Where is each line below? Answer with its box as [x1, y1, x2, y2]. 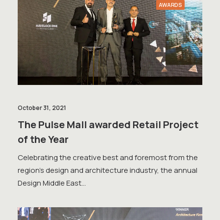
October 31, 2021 [18, 103, 66, 112]
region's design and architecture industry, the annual [18, 165, 197, 175]
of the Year [18, 132, 69, 146]
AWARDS [159, 1, 182, 8]
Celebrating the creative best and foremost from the [18, 152, 198, 163]
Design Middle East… [18, 177, 86, 188]
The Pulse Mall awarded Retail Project [18, 117, 198, 131]
